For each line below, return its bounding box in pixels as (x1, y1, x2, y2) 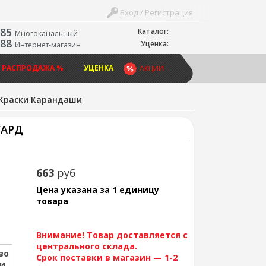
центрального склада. (36, 240, 137, 252)
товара (36, 195, 68, 207)
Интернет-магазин (14, 40, 81, 50)
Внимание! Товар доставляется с (36, 229, 188, 240)
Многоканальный (14, 28, 78, 39)
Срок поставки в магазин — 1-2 (36, 252, 178, 263)
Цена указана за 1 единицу (36, 184, 159, 195)
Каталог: (137, 26, 169, 36)
